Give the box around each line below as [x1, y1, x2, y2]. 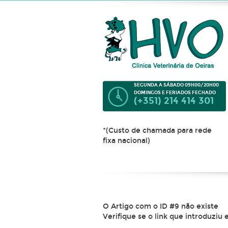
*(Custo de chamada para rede [103, 126, 212, 135]
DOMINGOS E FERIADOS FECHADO [134, 90, 216, 95]
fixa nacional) [103, 136, 150, 145]
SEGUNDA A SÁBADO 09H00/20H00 [134, 82, 219, 88]
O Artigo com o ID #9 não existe [103, 202, 218, 211]
